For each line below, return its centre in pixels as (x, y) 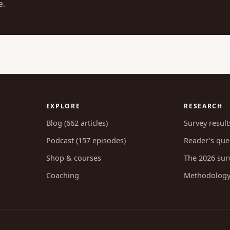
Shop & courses (73, 157)
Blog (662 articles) (77, 122)
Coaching (62, 175)
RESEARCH (203, 106)
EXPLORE (63, 106)
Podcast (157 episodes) (86, 140)
